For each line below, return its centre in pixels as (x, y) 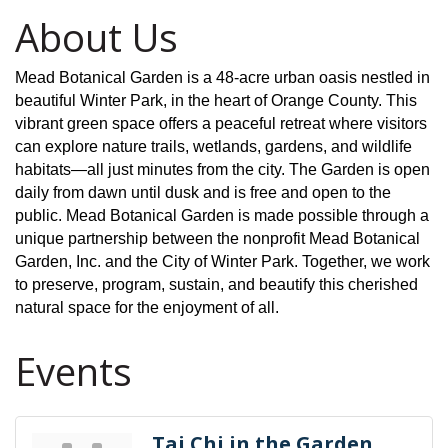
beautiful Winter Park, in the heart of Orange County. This (216, 100)
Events (73, 370)
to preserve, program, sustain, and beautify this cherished (216, 284)
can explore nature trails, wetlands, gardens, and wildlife (213, 146)
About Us (96, 36)
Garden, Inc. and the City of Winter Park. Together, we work (222, 261)
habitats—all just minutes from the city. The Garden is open (222, 169)
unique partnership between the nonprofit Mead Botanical (217, 238)
